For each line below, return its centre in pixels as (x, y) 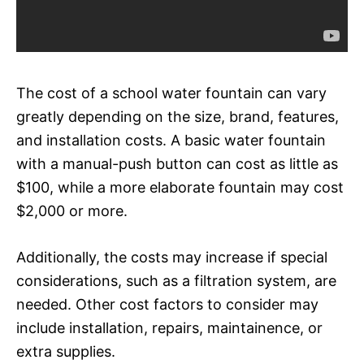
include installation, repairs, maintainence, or (169, 327)
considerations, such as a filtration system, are (176, 280)
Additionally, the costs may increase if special (172, 257)
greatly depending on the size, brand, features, (178, 116)
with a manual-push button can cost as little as (177, 163)
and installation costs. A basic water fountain (171, 140)
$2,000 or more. (72, 210)
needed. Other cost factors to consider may (167, 304)
